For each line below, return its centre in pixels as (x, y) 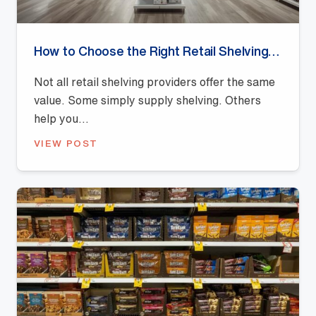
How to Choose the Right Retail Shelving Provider (274, 50)
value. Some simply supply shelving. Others (147, 100)
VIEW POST (66, 143)
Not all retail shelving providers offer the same (154, 81)
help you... (61, 118)
